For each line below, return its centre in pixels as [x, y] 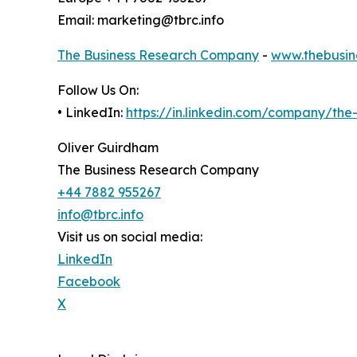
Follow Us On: [98, 90]
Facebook [89, 281]
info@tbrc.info [100, 214]
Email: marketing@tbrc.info [141, 20]
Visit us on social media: [130, 236]
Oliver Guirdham [108, 147]
